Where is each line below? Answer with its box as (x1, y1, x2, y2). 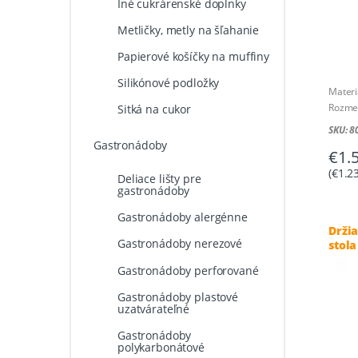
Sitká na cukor (117, 101, 192, 117)
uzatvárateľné (117, 300, 190, 316)
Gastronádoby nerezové (117, 236, 243, 252)
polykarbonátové (117, 339, 205, 355)
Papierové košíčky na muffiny (117, 48, 270, 64)
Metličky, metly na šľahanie (117, 22, 260, 38)
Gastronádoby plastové (117, 288, 239, 304)
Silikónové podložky (117, 75, 220, 91)
